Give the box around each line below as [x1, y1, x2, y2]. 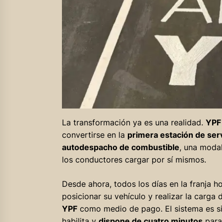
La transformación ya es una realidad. [61, 117, 206, 127]
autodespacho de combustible [61, 142, 179, 152]
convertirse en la [61, 129, 127, 140]
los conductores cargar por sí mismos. [61, 154, 206, 165]
